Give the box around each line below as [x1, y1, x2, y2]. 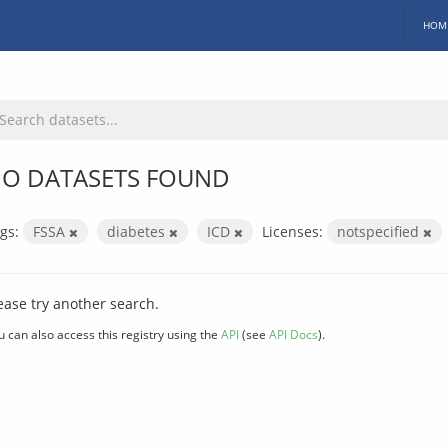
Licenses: [262, 221, 323, 241]
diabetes [107, 221, 169, 241]
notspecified [337, 221, 423, 241]
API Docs [269, 325, 318, 342]
